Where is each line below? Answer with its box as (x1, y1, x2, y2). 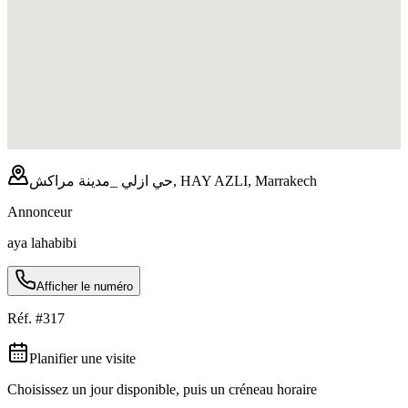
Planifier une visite (29, 350, 136, 366)
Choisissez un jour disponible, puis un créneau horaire (7, 381, 317, 397)
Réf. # (7, 310, 43, 326)
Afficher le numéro (36, 279, 133, 293)
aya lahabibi (7, 234, 76, 250)
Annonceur (7, 203, 72, 219)
